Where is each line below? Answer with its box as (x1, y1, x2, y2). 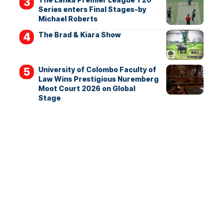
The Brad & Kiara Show (38, 30, 121, 39)
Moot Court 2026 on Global (38, 84, 135, 93)
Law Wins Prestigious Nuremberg (38, 75, 159, 84)
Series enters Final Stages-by (38, 5, 146, 14)
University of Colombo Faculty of (38, 65, 156, 74)
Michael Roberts (38, 14, 98, 23)
